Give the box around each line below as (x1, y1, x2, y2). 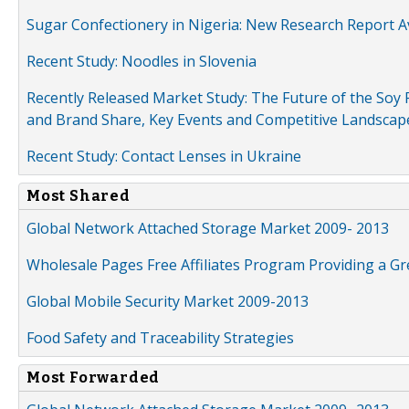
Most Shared (26, 186, 131, 204)
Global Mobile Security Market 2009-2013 (26, 290, 309, 311)
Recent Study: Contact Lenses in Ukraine (26, 145, 301, 166)
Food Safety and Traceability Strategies (26, 327, 294, 348)
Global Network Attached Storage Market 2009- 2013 (26, 217, 389, 238)
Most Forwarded (26, 368, 161, 386)
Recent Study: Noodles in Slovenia (26, 50, 257, 71)
